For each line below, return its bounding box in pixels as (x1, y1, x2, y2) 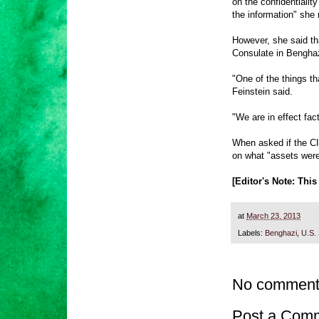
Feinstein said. (232, 85, 293, 97)
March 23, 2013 (246, 211, 300, 220)
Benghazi (265, 229, 297, 238)
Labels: (238, 229, 265, 238)
